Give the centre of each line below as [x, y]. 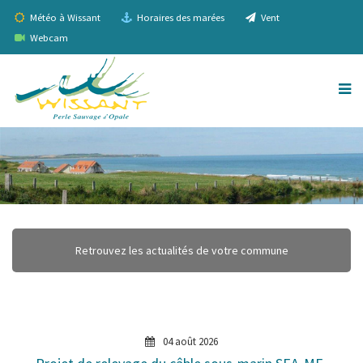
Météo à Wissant [64, 17]
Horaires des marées [179, 17]
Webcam [48, 38]
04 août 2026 [189, 341]
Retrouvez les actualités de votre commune [181, 250]
